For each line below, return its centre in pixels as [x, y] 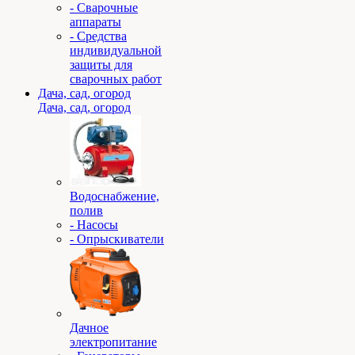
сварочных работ [116, 79]
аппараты [95, 22]
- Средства [98, 36]
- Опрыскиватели [117, 239]
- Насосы [94, 225]
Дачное [89, 328]
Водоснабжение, [115, 196]
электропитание [113, 342]
